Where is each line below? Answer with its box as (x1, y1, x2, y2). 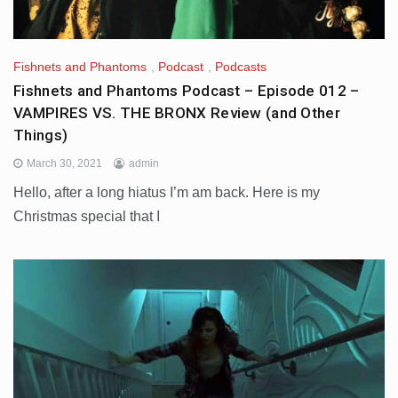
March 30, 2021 (27, 156, 102, 170)
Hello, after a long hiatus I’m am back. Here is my (13, 184, 320, 200)
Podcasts (215, 59, 267, 74)
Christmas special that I (13, 208, 160, 224)
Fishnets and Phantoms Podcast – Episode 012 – (13, 81, 360, 99)
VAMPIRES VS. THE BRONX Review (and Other (13, 103, 340, 122)
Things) (13, 125, 68, 144)
